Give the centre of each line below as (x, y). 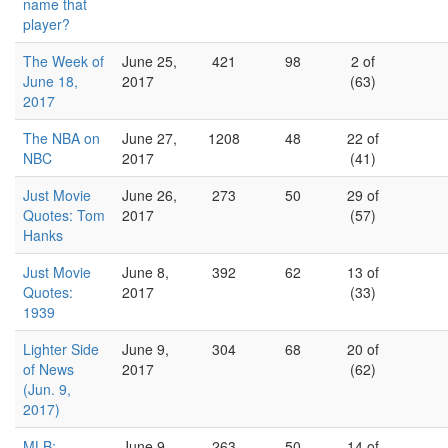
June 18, (50, 81)
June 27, (149, 138)
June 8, (145, 272)
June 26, (149, 195)
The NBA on (61, 138)
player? (46, 24)
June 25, (149, 61)
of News (48, 369)
